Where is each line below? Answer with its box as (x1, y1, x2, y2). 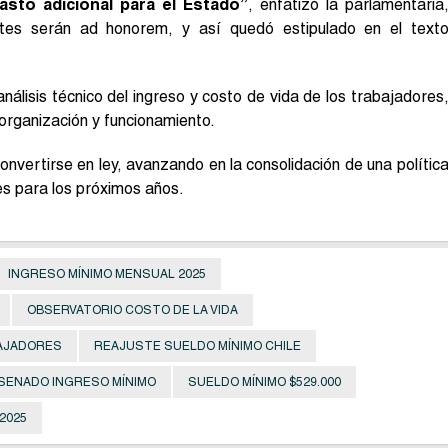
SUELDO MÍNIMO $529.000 (188, 374, 341, 389)
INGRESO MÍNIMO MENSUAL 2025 (8, 266, 206, 281)
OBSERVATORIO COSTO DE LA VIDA (27, 302, 238, 317)
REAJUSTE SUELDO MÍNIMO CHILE (94, 338, 301, 353)
